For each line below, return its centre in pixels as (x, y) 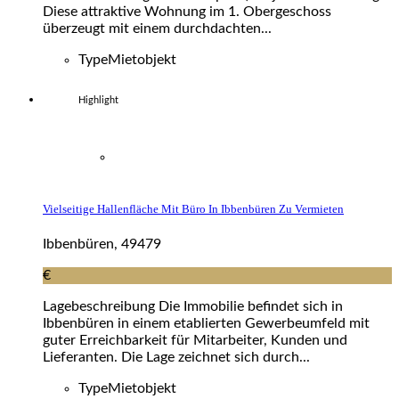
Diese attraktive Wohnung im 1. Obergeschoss (187, 11)
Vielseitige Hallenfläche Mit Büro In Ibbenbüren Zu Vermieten (193, 208)
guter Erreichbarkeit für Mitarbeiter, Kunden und (195, 341)
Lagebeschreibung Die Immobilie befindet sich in (193, 307)
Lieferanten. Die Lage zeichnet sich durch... (176, 358)
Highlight (98, 100)
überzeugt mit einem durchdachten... (157, 28)
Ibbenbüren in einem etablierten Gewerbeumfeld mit (206, 324)
